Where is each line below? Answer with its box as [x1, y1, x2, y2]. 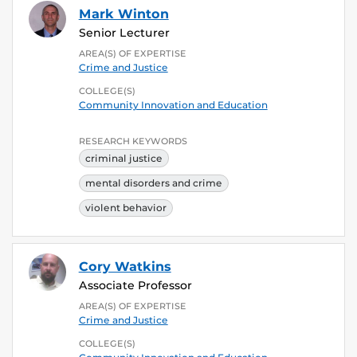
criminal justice [84, 151, 163, 164]
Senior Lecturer [78, 25, 170, 40]
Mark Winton [78, 6, 169, 22]
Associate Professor [78, 278, 192, 293]
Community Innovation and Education [78, 98, 268, 111]
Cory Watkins [78, 259, 171, 275]
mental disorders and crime [84, 176, 222, 189]
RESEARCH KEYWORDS [78, 135, 187, 147]
